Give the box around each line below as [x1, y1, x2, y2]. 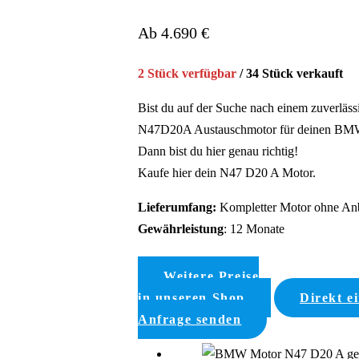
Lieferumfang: [138, 200, 216, 214]
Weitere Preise [163, 268, 260, 283]
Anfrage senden [138, 312, 242, 326]
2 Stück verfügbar [138, 66, 236, 80]
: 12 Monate [224, 221, 284, 236]
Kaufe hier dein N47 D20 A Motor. [138, 165, 316, 179]
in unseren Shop [138, 290, 245, 305]
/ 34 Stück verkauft [236, 66, 343, 80]
